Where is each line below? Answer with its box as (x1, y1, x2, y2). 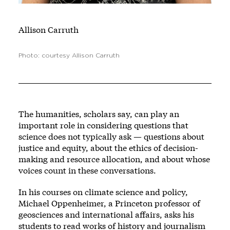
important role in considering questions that (18, 119, 188, 130)
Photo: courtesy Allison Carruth (18, 52, 120, 59)
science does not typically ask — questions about (18, 130, 204, 142)
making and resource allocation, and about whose (18, 153, 210, 164)
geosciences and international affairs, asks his (18, 208, 194, 220)
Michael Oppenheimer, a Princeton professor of (18, 197, 200, 208)
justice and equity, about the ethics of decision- (18, 142, 198, 153)
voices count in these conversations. (18, 164, 156, 176)
